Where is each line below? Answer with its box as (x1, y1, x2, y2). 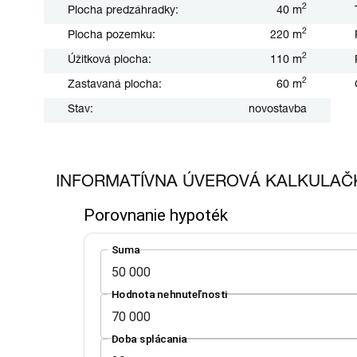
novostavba (248, 104, 307, 116)
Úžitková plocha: (68, 54, 151, 66)
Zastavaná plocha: (68, 79, 162, 91)
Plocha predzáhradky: (68, 5, 178, 17)
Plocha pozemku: (68, 29, 155, 41)
